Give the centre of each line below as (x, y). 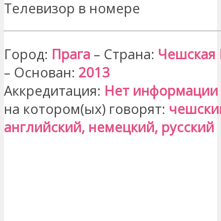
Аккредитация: (54, 91)
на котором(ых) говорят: (86, 109)
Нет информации (161, 91)
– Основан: (41, 73)
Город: (28, 54)
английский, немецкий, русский (109, 127)
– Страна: (124, 54)
